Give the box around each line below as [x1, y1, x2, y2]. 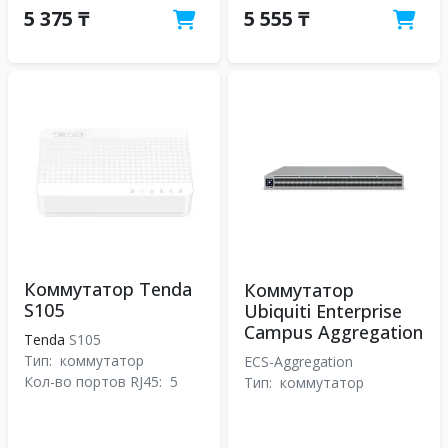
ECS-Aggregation [244, 351, 357, 371]
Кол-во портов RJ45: [24, 372, 166, 391]
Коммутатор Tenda [24, 277, 192, 301]
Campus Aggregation [244, 319, 423, 344]
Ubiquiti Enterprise [244, 298, 402, 323]
